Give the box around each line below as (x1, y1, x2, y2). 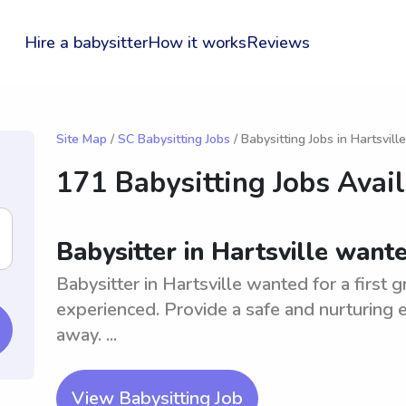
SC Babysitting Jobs (118, 130, 230, 148)
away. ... (56, 323, 117, 347)
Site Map (56, 130, 107, 148)
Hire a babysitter (24, 32, 148, 53)
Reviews (246, 32, 310, 53)
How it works (147, 32, 246, 53)
